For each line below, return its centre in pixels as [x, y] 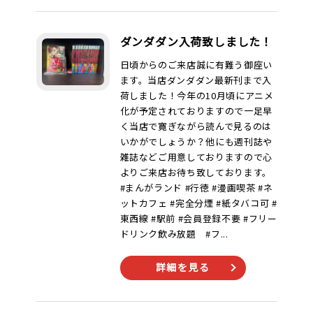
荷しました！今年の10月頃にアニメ [197, 95]
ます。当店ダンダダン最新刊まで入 [196, 80]
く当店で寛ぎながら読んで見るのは [196, 126]
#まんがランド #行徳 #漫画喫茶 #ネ [196, 188]
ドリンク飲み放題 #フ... [174, 234]
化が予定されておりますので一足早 [196, 111]
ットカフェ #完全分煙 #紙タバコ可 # [198, 203]
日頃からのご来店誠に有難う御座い [196, 65]
